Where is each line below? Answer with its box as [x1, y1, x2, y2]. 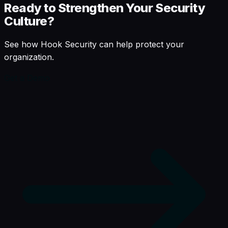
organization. [4, 52, 54, 63]
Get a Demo [4, 73, 50, 83]
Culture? [4, 14, 54, 29]
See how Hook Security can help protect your [4, 39, 184, 50]
